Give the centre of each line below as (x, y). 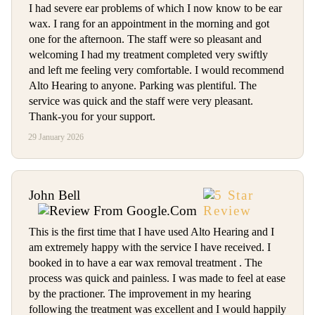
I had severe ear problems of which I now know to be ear (155, 8)
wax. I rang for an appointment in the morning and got (149, 24)
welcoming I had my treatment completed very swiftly (148, 55)
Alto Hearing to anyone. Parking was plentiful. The (143, 86)
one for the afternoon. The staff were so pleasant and (145, 39)
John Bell (54, 195)
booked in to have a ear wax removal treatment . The (146, 263)
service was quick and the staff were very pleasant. (141, 101)
